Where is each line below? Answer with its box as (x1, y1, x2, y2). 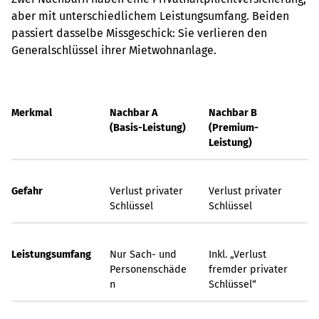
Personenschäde (110, 263, 187, 276)
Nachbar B (209, 107, 257, 119)
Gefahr (11, 185, 43, 197)
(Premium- (209, 122, 258, 134)
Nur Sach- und (110, 249, 177, 261)
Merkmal (11, 107, 52, 119)
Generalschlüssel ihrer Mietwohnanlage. (11, 43, 219, 57)
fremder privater (209, 263, 288, 276)
